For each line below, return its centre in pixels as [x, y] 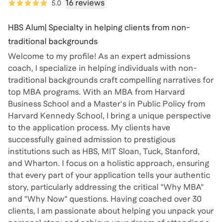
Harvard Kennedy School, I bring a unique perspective [110, 115]
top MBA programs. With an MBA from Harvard [96, 92]
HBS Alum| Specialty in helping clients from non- [99, 27]
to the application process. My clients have [89, 127]
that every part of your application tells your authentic [109, 175]
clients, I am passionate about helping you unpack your [111, 211]
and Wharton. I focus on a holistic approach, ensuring [109, 163]
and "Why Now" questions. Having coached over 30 [105, 199]
